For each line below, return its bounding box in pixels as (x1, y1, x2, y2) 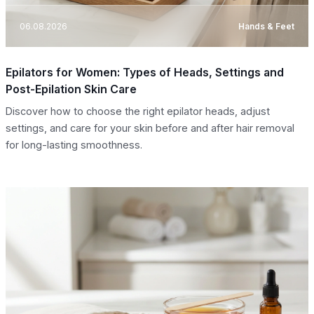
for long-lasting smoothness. (6, 139, 142, 151)
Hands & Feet (238, 20, 294, 32)
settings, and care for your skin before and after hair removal (6, 122, 294, 135)
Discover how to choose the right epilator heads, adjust (6, 105, 270, 118)
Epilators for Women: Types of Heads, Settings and (6, 65, 284, 80)
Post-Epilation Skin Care (6, 82, 137, 97)
